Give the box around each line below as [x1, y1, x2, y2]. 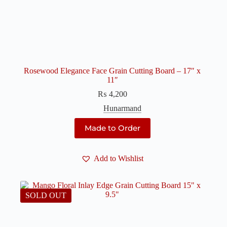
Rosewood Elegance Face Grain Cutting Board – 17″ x [24, 66, 201, 75]
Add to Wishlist [94, 154, 144, 163]
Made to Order [84, 123, 140, 133]
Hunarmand [103, 103, 142, 112]
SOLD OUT [25, 191, 66, 200]
